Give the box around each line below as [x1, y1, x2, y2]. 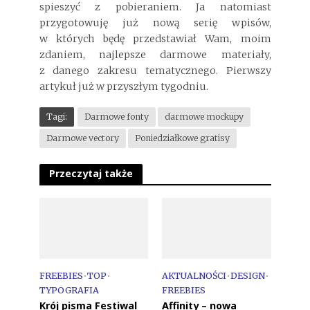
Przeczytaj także [48, 167, 133, 181]
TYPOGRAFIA [39, 284, 99, 295]
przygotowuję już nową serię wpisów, [39, 16, 271, 29]
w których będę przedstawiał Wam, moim [39, 32, 271, 45]
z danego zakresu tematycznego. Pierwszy [39, 64, 271, 77]
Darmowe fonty [84, 111, 149, 122]
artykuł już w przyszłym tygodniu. [39, 80, 208, 93]
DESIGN [230, 270, 265, 281]
